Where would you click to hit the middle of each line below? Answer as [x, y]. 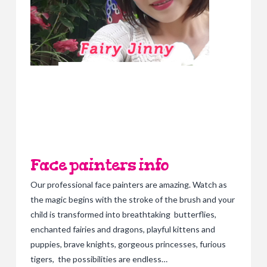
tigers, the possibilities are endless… [99, 259]
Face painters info [99, 165]
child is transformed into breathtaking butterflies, [123, 214]
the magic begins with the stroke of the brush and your [132, 199]
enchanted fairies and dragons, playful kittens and [122, 229]
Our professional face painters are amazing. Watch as [128, 184]
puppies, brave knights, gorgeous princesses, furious [128, 244]
